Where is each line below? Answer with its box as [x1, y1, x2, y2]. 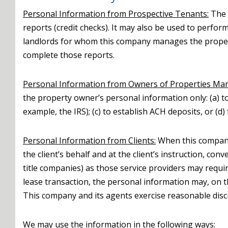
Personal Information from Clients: [23, 135, 156, 146]
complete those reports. [23, 49, 115, 61]
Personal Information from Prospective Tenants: [23, 8, 209, 19]
